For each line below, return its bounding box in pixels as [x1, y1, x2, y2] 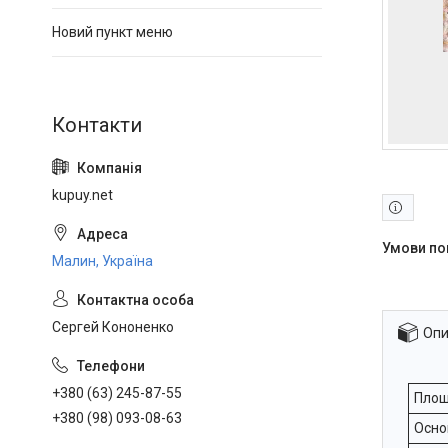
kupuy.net [52, 187, 113, 203]
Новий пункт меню [52, 24, 173, 40]
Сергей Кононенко [52, 319, 174, 335]
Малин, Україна [52, 253, 153, 269]
